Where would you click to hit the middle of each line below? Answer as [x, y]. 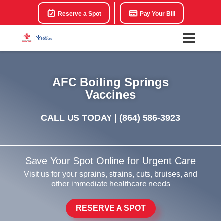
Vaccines [110, 94]
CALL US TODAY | [80, 118]
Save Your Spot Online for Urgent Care [110, 161]
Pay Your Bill [156, 14]
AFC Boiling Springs [110, 82]
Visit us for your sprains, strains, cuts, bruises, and [110, 174]
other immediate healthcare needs [110, 184]
